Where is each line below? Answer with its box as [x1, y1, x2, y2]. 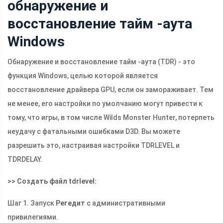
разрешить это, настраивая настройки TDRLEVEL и [7, 141, 180, 150]
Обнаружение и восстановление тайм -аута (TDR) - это [7, 58, 195, 66]
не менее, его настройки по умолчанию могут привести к [7, 100, 203, 108]
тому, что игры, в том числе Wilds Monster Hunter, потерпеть [7, 113, 215, 122]
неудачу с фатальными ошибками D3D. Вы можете [7, 127, 180, 136]
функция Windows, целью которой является [7, 72, 158, 80]
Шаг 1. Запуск [7, 199, 56, 208]
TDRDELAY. [7, 155, 42, 164]
